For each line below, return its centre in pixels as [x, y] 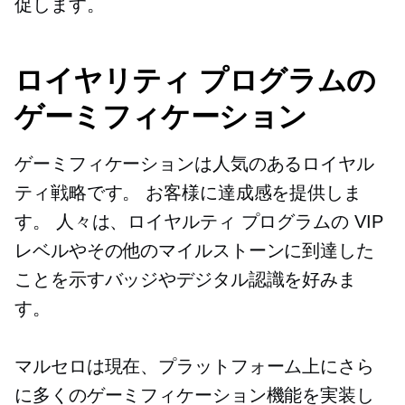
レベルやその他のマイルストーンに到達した [194, 251]
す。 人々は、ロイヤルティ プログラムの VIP [199, 222]
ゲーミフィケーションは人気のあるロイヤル [194, 164]
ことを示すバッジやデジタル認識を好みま [186, 280]
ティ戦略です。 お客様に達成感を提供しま [188, 193]
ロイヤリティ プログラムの [195, 80]
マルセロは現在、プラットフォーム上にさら [194, 367]
